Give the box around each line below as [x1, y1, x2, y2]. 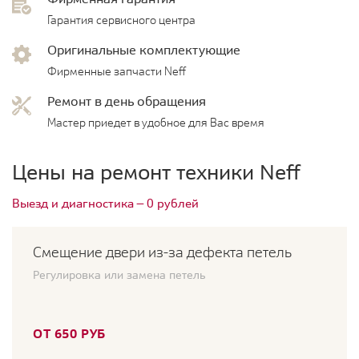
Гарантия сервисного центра [47, 14, 196, 27]
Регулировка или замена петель [33, 268, 205, 283]
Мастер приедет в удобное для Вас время [47, 116, 264, 130]
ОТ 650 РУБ [33, 325, 106, 342]
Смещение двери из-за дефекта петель [33, 244, 292, 261]
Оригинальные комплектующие [47, 42, 240, 58]
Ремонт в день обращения [47, 93, 206, 110]
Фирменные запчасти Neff [47, 65, 186, 79]
